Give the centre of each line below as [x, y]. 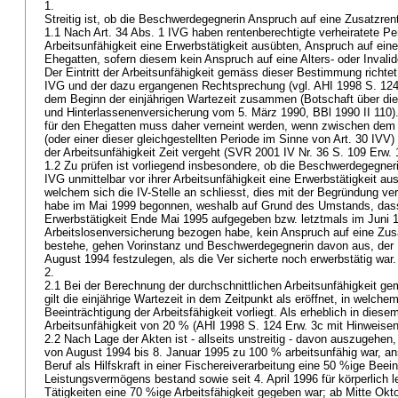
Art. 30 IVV [362, 139]
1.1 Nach [69, 32]
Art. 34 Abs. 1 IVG [141, 32]
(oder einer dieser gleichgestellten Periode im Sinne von [189, 139]
